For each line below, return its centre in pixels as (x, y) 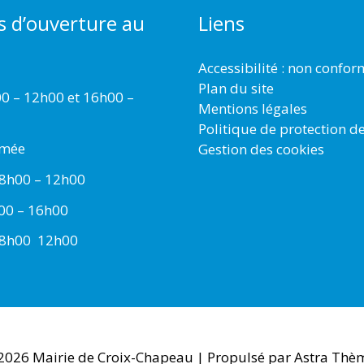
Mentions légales (253, 109)
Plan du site (236, 89)
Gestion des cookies (261, 149)
